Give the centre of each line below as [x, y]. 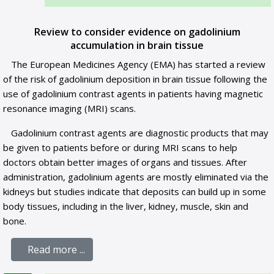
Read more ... [56, 250]
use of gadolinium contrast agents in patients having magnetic [133, 94]
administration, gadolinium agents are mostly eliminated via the [136, 177]
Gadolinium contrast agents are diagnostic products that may [140, 133]
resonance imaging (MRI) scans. [69, 108]
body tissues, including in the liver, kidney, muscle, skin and [126, 206]
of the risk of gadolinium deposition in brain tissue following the [135, 79]
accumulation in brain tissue [137, 45]
